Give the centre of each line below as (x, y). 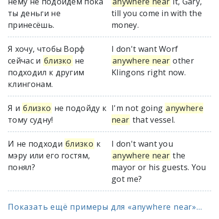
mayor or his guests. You (159, 167)
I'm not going (138, 108)
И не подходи (36, 144)
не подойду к (79, 108)
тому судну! (31, 120)
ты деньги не (34, 13)
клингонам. (31, 84)
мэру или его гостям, (49, 155)
